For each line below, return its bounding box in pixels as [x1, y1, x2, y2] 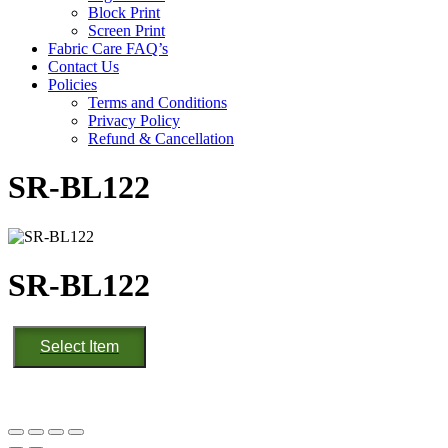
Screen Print [88, 22, 165, 39]
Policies [48, 76, 97, 93]
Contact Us [48, 58, 119, 75]
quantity [7, 360, 58, 378]
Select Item [40, 337, 119, 355]
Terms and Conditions [88, 94, 227, 111]
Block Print [88, 4, 160, 21]
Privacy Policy [88, 112, 180, 129]
